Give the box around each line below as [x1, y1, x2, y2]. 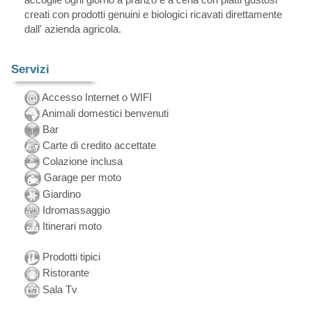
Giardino [39, 188, 81, 201]
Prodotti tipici [39, 251, 100, 263]
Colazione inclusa [39, 155, 123, 168]
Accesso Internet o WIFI [39, 91, 152, 104]
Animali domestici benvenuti [39, 107, 169, 120]
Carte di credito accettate [39, 139, 156, 152]
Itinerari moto [39, 220, 102, 233]
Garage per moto [40, 171, 121, 184]
